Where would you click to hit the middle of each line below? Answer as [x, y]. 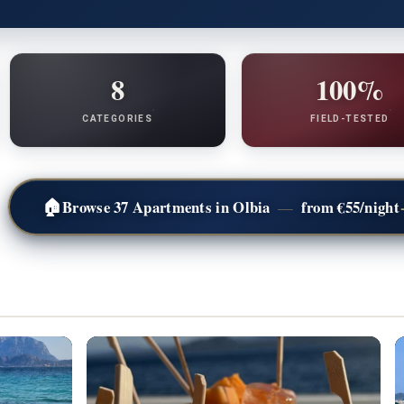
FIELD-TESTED [349, 118]
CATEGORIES [118, 118]
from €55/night [348, 207]
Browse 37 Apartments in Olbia [169, 207]
